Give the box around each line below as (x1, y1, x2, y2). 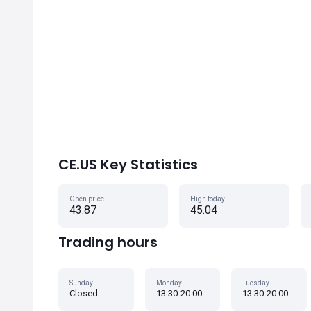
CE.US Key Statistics (58, 155, 198, 174)
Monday (155, 279, 182, 287)
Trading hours (58, 233, 158, 252)
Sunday (69, 279, 93, 287)
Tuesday (242, 279, 270, 287)
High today (190, 195, 226, 203)
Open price (69, 195, 104, 203)
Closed (69, 288, 98, 299)
